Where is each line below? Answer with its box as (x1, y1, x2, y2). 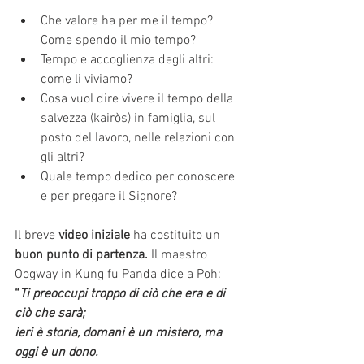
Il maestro (151, 246, 210, 263)
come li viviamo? (41, 71, 132, 88)
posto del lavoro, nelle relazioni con (41, 129, 238, 146)
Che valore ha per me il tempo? (41, 12, 216, 29)
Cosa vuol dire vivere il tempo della (41, 90, 236, 107)
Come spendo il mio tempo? (41, 32, 196, 49)
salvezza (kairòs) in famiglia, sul (41, 110, 219, 127)
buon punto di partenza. (15, 246, 151, 263)
